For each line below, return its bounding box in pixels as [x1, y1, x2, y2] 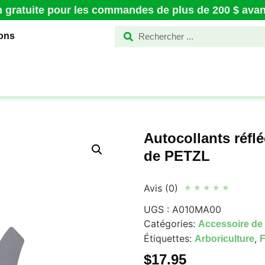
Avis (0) [143, 182, 178, 194]
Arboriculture [194, 233, 254, 244]
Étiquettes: [143, 232, 195, 244]
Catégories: [143, 217, 198, 230]
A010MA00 [172, 203, 221, 215]
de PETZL [143, 147, 210, 164]
